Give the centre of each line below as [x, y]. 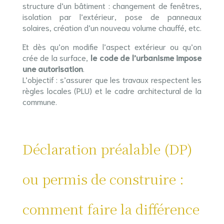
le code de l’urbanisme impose [146, 57]
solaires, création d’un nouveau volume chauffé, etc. [112, 27]
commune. [39, 101]
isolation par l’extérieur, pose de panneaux [112, 16]
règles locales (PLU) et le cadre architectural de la [112, 90]
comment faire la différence [111, 209]
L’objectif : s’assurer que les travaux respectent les [112, 79]
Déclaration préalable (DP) [107, 149]
